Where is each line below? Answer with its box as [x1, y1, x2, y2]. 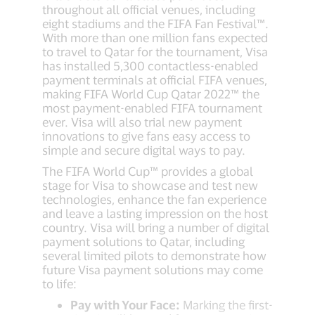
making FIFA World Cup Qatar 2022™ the [42, 86, 259, 101]
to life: [42, 276, 77, 291]
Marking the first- [180, 297, 273, 312]
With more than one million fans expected [42, 30, 268, 45]
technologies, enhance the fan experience [42, 192, 266, 207]
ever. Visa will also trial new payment [42, 115, 242, 129]
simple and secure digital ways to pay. [42, 143, 248, 157]
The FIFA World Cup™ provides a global [42, 164, 253, 179]
